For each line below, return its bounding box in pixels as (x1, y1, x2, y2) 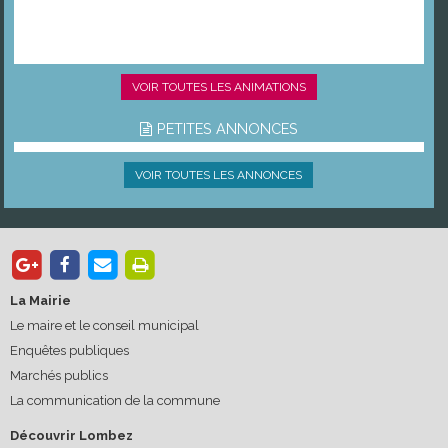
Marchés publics (10, 367, 108, 383)
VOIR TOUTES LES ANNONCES (135, 168, 303, 183)
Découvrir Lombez (10, 427, 133, 443)
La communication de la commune (10, 392, 220, 408)
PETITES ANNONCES (156, 120, 298, 138)
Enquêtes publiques (10, 342, 129, 358)
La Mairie (10, 292, 71, 308)
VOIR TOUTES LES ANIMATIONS (131, 80, 306, 95)
